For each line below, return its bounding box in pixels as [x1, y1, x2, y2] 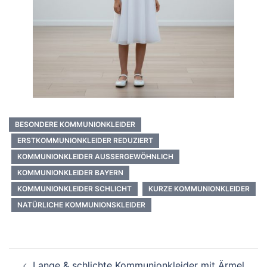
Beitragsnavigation [8, 247, 139, 264]
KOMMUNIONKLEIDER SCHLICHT [17, 184, 132, 193]
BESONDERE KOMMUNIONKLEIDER [15, 120, 135, 129]
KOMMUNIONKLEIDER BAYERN [17, 168, 123, 177]
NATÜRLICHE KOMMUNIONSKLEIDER [17, 200, 145, 209]
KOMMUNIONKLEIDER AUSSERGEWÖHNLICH [17, 152, 168, 161]
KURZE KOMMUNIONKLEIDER [148, 184, 250, 193]
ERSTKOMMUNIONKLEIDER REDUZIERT [17, 136, 153, 145]
